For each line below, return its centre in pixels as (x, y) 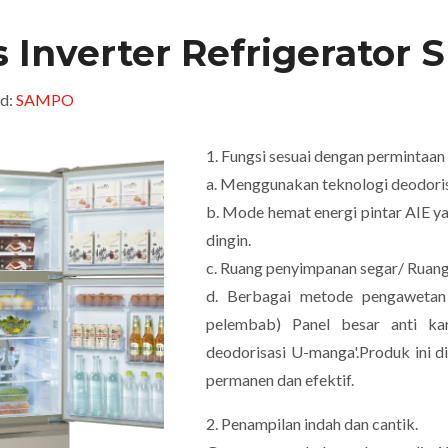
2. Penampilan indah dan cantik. (313, 423)
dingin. (230, 239)
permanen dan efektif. (281, 379)
